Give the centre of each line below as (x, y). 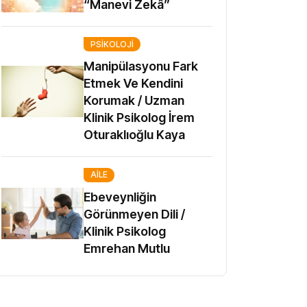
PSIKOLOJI (112, 44)
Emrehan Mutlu (127, 248)
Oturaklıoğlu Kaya (134, 135)
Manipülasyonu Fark (141, 66)
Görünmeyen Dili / (134, 214)
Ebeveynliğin (120, 197)
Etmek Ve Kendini (133, 83)
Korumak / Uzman (134, 100)
